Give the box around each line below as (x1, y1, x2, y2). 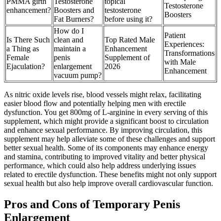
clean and (54, 36, 83, 44)
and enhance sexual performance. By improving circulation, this (4, 126, 202, 135)
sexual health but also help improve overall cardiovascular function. (4, 179, 213, 188)
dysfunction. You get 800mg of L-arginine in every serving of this (4, 108, 208, 117)
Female (6, 53, 29, 62)
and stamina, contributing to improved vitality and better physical (4, 152, 205, 161)
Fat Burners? (54, 15, 94, 24)
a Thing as (6, 44, 39, 53)
